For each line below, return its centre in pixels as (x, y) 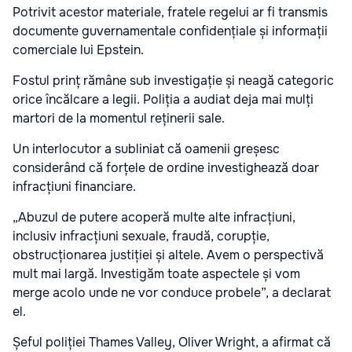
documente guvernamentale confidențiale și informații (170, 31)
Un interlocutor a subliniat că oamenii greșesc (146, 149)
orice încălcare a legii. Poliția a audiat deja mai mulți (163, 100)
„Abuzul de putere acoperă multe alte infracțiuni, (154, 218)
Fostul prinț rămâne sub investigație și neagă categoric (173, 81)
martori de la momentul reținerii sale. (119, 119)
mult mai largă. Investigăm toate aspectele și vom (156, 274)
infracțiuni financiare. (74, 187)
